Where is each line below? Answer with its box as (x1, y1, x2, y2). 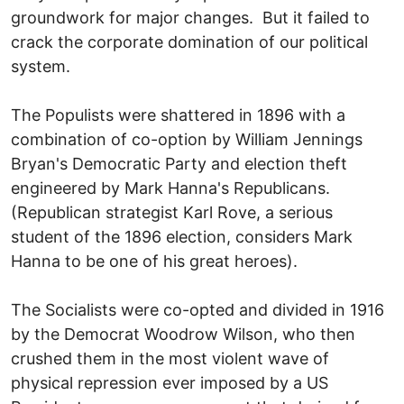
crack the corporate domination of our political (11, 32, 368, 51)
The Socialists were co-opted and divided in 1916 (11, 299, 384, 319)
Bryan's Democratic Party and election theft (11, 153, 347, 173)
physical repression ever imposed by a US (11, 372, 328, 392)
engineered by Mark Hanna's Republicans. (11, 178, 335, 197)
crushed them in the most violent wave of (11, 348, 329, 368)
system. (11, 56, 70, 76)
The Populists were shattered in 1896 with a (11, 105, 345, 124)
